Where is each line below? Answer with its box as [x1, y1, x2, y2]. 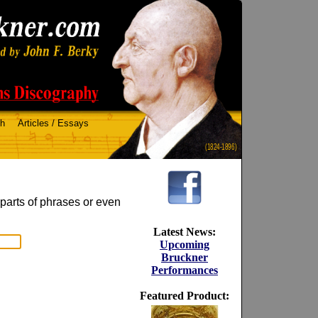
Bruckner [161, 251, 208, 263]
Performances [151, 264, 218, 276]
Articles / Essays [18, 118, 89, 128]
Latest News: [153, 226, 216, 238]
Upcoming [160, 238, 209, 251]
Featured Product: [140, 290, 229, 302]
